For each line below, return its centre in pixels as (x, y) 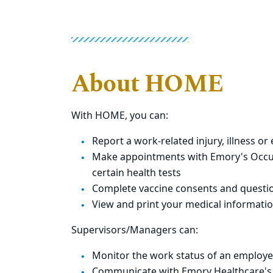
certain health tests (136, 173)
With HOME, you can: (120, 116)
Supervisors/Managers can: (135, 230)
